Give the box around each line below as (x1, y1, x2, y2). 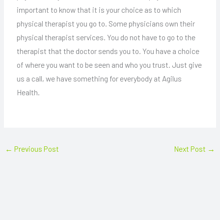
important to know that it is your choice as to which (16, 5, 181, 15)
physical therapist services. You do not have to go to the (16, 32, 195, 42)
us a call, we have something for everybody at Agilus (16, 74, 182, 83)
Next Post (173, 143, 207, 153)
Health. (16, 87, 41, 97)
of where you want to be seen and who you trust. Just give (16, 60, 202, 70)
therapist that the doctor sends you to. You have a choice (16, 46, 199, 56)
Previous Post (13, 143, 59, 153)
